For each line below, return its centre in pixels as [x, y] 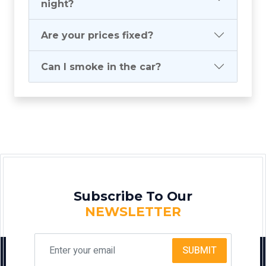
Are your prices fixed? [97, 35]
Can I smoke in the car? [101, 66]
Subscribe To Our [133, 196]
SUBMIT [199, 251]
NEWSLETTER [133, 212]
